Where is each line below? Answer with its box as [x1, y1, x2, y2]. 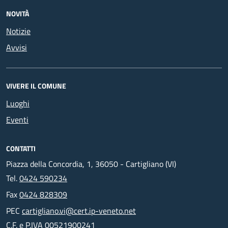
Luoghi [6, 97, 30, 109]
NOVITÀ [6, 8, 29, 19]
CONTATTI [6, 142, 36, 154]
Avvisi [6, 41, 27, 53]
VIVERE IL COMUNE [6, 80, 66, 91]
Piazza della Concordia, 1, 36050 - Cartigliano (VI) [6, 157, 176, 170]
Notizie [6, 24, 31, 37]
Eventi [6, 113, 28, 126]
